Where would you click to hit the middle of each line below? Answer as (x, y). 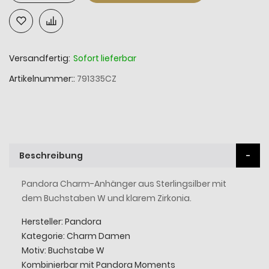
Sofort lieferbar (105, 58)
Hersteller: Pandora (61, 221)
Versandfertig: (40, 58)
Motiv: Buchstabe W (63, 250)
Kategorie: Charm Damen (76, 236)
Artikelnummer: (41, 78)
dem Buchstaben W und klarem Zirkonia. (106, 198)
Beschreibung (51, 155)
